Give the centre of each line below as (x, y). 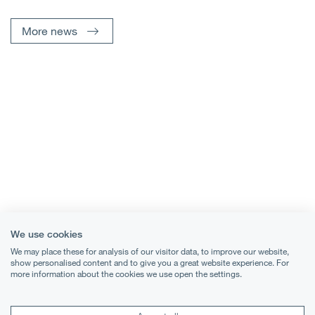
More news (50, 31)
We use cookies (46, 234)
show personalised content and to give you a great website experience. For (150, 262)
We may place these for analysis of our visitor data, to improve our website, (150, 251)
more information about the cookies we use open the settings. (126, 274)
